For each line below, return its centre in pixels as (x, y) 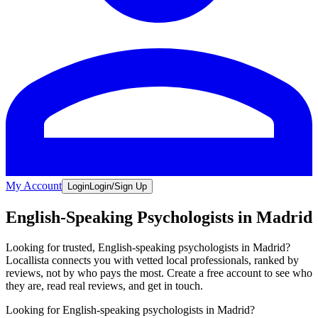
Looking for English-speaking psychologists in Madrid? (130, 310)
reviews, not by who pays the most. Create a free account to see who (159, 273)
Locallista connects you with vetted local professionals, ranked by (152, 261)
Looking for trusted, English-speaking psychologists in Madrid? (148, 248)
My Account (34, 186)
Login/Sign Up (118, 187)
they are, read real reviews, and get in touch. (104, 286)
